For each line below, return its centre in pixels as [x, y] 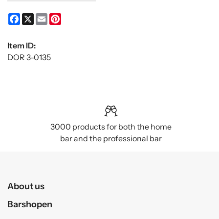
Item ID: [22, 46]
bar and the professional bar [111, 139]
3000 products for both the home [111, 127]
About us [26, 186]
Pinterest [78, 17]
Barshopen [30, 204]
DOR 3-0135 [29, 57]
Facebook [38, 17]
